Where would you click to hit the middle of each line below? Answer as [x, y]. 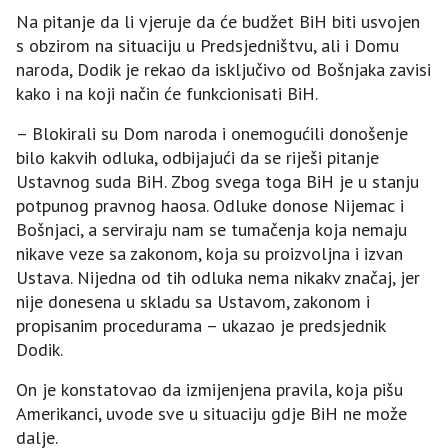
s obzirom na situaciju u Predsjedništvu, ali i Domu [207, 45]
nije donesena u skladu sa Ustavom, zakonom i [193, 301]
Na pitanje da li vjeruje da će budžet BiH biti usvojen [218, 21]
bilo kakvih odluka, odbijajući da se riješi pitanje [197, 157]
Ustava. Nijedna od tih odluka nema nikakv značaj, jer [218, 277]
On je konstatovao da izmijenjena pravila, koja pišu [209, 389]
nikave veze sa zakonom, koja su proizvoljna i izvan [209, 253]
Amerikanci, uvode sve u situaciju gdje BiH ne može [211, 413]
